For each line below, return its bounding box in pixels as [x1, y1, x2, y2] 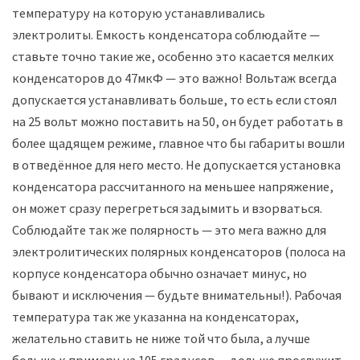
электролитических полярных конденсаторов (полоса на [12, 243, 346, 260]
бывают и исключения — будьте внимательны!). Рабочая [12, 286, 342, 303]
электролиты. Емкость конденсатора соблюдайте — [12, 26, 320, 43]
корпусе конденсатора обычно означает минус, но [12, 264, 307, 281]
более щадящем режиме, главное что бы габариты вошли [12, 134, 345, 151]
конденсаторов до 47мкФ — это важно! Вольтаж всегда [12, 69, 337, 86]
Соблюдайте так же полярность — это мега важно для [12, 221, 326, 238]
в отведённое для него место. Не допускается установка [12, 156, 341, 173]
